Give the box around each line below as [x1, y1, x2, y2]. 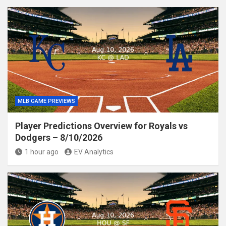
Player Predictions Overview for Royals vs [15, 120, 188, 131]
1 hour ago [25, 147, 59, 156]
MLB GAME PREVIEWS [18, 97, 75, 104]
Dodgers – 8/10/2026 [15, 132, 102, 143]
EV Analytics [74, 147, 114, 156]
